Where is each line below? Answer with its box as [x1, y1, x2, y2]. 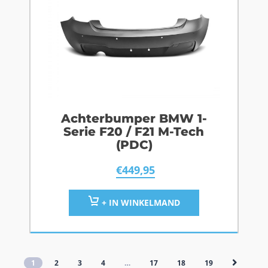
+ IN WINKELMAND [99, 197, 180, 209]
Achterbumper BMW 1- [61, 111, 207, 126]
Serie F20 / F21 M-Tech [63, 124, 205, 139]
